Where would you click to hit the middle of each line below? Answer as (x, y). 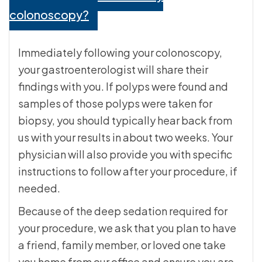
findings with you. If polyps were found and (123, 87)
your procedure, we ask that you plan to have (127, 228)
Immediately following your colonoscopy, (120, 53)
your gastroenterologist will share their (113, 70)
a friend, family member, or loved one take (122, 245)
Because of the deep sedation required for (123, 211)
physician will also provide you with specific (125, 154)
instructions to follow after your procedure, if (128, 171)
